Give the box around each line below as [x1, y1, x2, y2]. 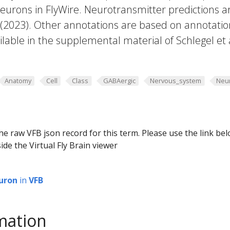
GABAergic [103, 76, 136, 85]
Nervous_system [150, 76, 202, 85]
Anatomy [4, 76, 31, 85]
